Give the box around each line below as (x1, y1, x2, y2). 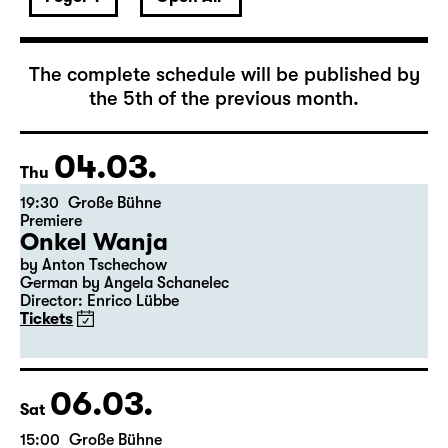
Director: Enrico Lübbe (20, 368, 179, 386)
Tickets (20, 386, 73, 404)
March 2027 (20, 57, 227, 98)
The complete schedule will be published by (28, 139, 420, 162)
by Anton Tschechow (20, 332, 167, 350)
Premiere (20, 288, 82, 306)
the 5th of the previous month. (89, 163, 359, 186)
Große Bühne (68, 270, 161, 288)
